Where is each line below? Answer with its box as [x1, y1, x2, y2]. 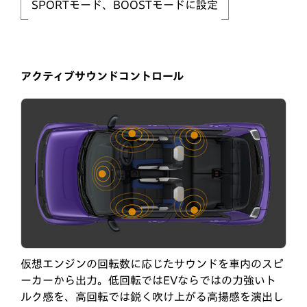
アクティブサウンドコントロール [21, 71, 184, 82]
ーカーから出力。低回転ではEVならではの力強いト [21, 274, 276, 286]
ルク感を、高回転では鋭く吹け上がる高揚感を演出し [21, 291, 284, 302]
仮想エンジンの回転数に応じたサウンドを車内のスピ [21, 258, 284, 269]
